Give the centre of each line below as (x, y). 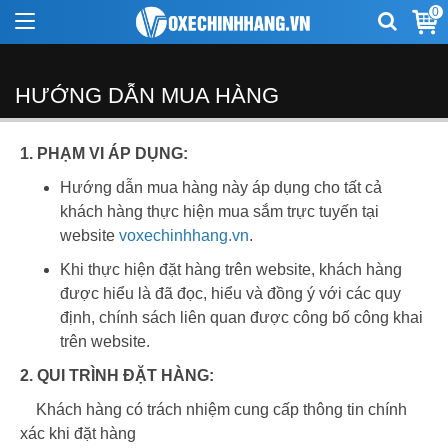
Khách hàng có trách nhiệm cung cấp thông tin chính (213, 409)
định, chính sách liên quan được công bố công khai (241, 317)
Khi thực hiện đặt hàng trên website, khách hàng (231, 269)
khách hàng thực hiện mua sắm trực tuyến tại (219, 211)
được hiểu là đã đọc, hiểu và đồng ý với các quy (230, 293)
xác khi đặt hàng (78, 433)
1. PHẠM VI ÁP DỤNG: (104, 153)
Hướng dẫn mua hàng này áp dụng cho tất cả (221, 187)
